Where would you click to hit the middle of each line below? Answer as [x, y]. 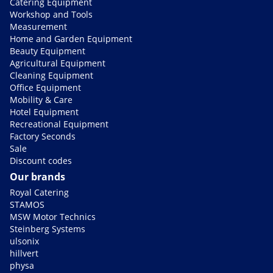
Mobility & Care [41, 99]
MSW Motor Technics [53, 216]
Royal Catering [39, 192]
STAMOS [27, 204]
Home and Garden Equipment [71, 38]
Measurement [38, 26]
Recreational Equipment [59, 124]
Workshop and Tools [51, 14]
